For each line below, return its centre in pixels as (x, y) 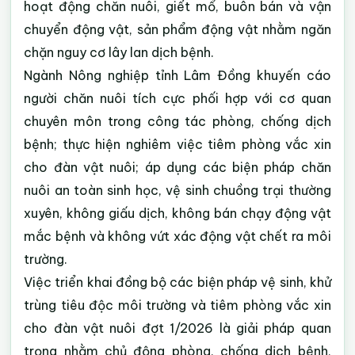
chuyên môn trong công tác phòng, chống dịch (177, 121)
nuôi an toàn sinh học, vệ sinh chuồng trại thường (177, 190)
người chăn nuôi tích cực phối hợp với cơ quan (177, 98)
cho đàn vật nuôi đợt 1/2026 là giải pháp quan (177, 328)
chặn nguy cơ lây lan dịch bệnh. (119, 52)
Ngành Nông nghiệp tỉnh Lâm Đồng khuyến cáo (177, 75)
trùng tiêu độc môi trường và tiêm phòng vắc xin (177, 305)
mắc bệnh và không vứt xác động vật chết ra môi (177, 236)
